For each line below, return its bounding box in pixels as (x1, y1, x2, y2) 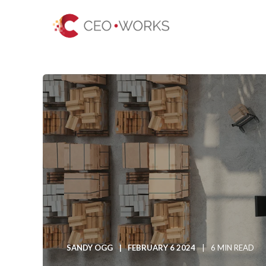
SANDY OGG (66, 243, 113, 252)
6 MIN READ (211, 243, 254, 252)
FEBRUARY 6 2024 (128, 243, 195, 252)
